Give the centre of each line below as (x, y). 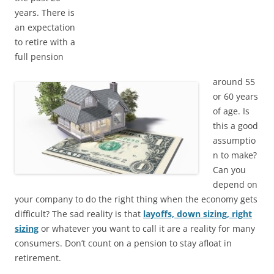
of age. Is (231, 111)
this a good (235, 126)
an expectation (45, 27)
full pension (39, 57)
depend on (235, 184)
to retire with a (45, 42)
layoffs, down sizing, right (198, 214)
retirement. (38, 258)
